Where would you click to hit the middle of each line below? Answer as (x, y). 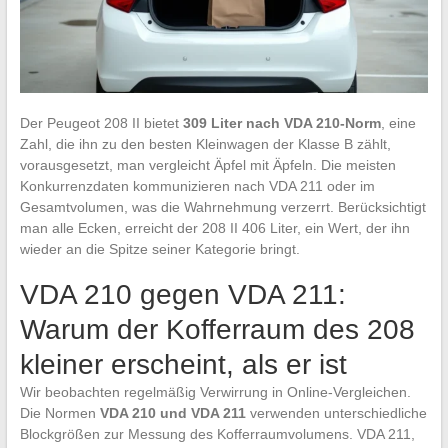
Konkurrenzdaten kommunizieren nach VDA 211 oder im (197, 185)
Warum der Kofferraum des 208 (217, 329)
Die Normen (59, 412)
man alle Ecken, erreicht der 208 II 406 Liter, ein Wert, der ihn (214, 227)
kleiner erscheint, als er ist (183, 364)
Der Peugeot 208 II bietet (101, 122)
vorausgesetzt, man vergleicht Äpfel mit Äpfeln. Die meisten (207, 164)
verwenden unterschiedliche (336, 412)
